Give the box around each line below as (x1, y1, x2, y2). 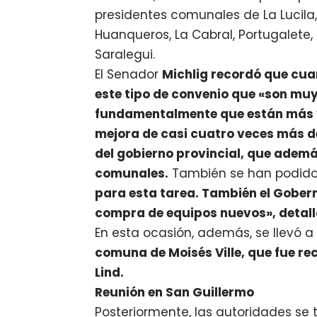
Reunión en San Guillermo (95, 284, 255, 301)
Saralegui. (95, 46, 156, 64)
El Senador (95, 66, 163, 83)
